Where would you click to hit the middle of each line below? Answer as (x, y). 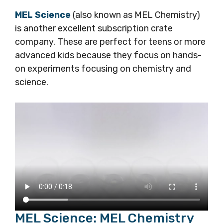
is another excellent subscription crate (94, 29)
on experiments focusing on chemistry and (103, 69)
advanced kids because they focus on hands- (108, 56)
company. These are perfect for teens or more (110, 42)
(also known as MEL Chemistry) (136, 15)
